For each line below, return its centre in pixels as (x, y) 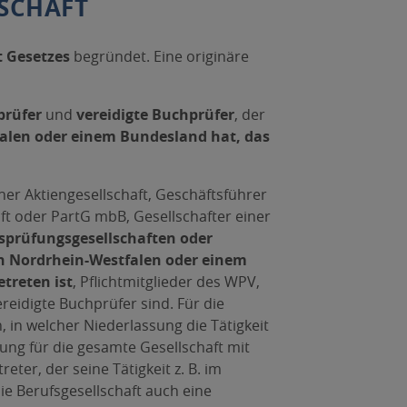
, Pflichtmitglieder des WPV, (166, 282)
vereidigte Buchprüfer (155, 114)
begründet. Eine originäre (159, 56)
